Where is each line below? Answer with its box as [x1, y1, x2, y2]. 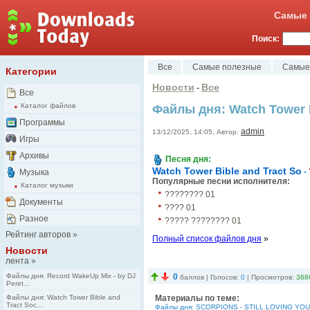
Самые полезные [192, 62, 262, 72]
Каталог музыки [21, 181, 73, 190]
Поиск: [252, 34, 280, 44]
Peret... [6, 280, 30, 287]
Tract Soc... [6, 301, 43, 309]
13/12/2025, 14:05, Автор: [152, 128, 239, 136]
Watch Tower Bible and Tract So [152, 165, 302, 176]
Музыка [19, 167, 49, 177]
